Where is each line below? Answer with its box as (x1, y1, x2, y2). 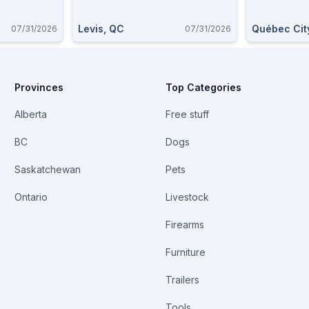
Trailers (165, 274, 199, 286)
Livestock (165, 191, 209, 203)
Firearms (165, 219, 204, 230)
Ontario (14, 191, 48, 203)
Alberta (14, 108, 48, 120)
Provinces (14, 81, 64, 93)
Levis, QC (78, 23, 124, 34)
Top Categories (165, 81, 241, 93)
